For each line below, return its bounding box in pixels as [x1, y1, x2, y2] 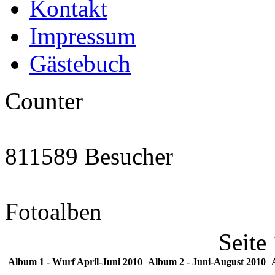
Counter [5, 88, 83, 114]
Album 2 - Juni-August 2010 [147, 257, 266, 267]
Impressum [29, 23, 136, 49]
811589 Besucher [5, 143, 173, 169]
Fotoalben [5, 198, 102, 225]
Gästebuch [29, 50, 131, 77]
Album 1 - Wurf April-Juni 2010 [8, 257, 142, 267]
